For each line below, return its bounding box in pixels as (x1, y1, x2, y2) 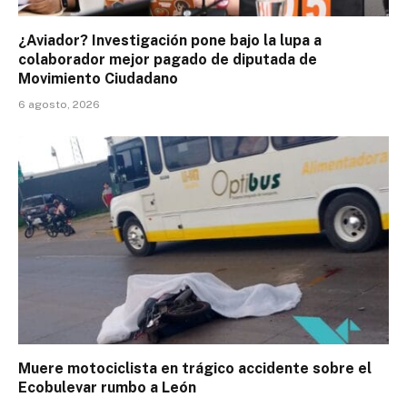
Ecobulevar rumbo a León (18, 379, 196, 397)
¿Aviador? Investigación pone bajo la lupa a (18, 31, 322, 49)
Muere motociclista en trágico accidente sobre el (18, 360, 372, 378)
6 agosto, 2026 (18, 97, 100, 111)
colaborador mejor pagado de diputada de (18, 50, 317, 68)
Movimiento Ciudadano (18, 69, 178, 87)
